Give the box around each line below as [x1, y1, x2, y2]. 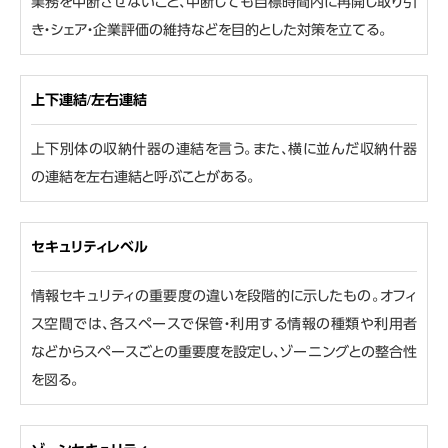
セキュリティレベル [31, 240, 148, 254]
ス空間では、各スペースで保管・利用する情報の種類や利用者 [31, 317, 417, 331]
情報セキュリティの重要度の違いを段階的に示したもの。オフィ [31, 289, 417, 303]
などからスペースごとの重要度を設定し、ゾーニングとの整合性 [31, 345, 417, 359]
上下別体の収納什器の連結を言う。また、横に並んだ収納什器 [31, 142, 417, 156]
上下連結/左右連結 [31, 93, 147, 107]
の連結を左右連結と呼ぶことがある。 [31, 170, 255, 184]
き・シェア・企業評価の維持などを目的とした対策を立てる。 [31, 23, 387, 37]
